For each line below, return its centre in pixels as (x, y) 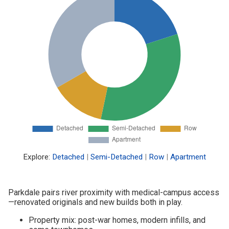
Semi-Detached (117, 157)
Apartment (188, 157)
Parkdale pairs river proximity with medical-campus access (114, 192)
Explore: (38, 157)
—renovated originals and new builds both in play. (95, 202)
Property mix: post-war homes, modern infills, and (117, 220)
